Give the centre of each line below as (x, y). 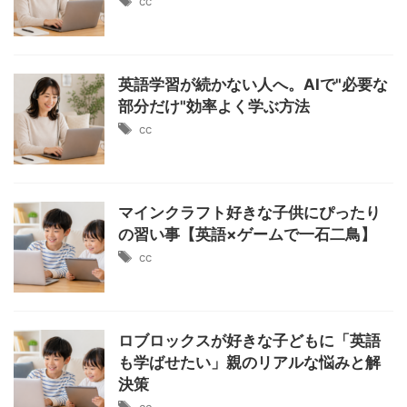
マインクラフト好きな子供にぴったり (249, 213)
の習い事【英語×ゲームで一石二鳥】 (247, 234)
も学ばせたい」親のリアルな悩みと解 (249, 362)
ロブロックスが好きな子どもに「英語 (249, 341)
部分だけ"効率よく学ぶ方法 (214, 106)
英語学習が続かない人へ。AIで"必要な (253, 84)
